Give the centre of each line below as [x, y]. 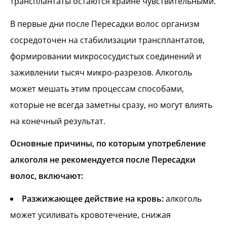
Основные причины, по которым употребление [108, 144]
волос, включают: [47, 176]
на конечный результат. [58, 121]
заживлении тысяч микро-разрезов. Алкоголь [101, 72]
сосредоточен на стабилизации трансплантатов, [107, 40]
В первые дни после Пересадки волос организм [105, 24]
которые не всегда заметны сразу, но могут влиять [111, 105]
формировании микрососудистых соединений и [106, 56]
